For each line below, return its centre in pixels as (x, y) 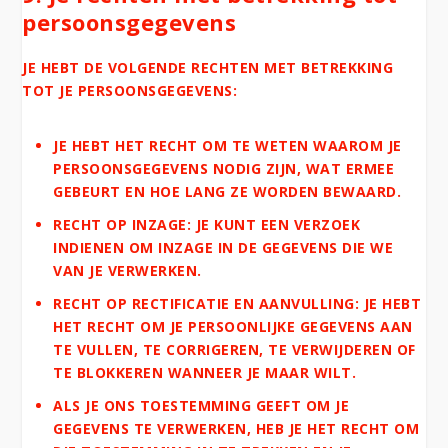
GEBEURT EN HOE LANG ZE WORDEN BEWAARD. (227, 192)
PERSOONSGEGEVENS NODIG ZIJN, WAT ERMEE (224, 169)
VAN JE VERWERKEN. (127, 271)
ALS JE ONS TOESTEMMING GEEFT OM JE (201, 405)
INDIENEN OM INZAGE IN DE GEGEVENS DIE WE (223, 248)
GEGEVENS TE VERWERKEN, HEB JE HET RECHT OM (236, 428)
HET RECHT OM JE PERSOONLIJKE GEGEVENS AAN (233, 326)
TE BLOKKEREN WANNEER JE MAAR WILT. (205, 372)
